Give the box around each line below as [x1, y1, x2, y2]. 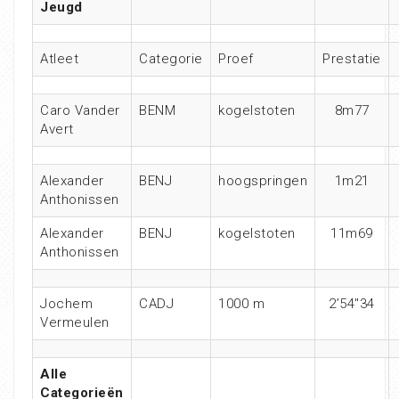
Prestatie [322, 50, 381, 67]
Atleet [40, 50, 78, 67]
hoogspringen [218, 172, 307, 189]
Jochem [40, 295, 93, 312]
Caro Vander [40, 102, 120, 118]
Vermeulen [40, 313, 110, 330]
